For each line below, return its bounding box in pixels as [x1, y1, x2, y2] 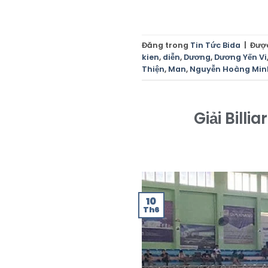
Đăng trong [142, 39, 190, 50]
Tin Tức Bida [190, 39, 240, 50]
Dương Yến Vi [214, 51, 267, 62]
